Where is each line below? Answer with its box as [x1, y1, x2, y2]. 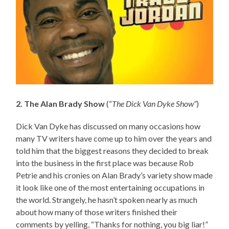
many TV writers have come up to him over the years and [16, 133, 212, 144]
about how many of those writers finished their [16, 207, 178, 217]
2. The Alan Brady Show [16, 99, 105, 109]
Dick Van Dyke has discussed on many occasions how [16, 121, 201, 131]
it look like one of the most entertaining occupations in [16, 182, 205, 193]
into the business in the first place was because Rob [16, 158, 194, 168]
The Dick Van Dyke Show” [112, 99, 197, 109]
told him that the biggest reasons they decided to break [16, 146, 209, 156]
